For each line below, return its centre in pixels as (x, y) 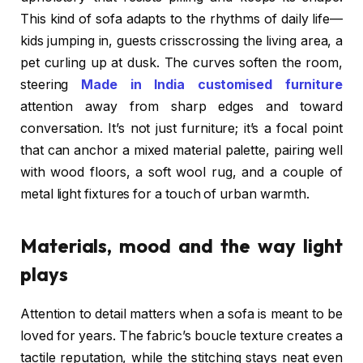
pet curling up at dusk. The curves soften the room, (181, 63)
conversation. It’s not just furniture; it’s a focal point (181, 129)
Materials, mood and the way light (181, 245)
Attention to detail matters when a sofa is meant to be (181, 314)
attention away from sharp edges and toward (181, 107)
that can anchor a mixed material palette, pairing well (181, 151)
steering (51, 85)
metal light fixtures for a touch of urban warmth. (165, 194)
